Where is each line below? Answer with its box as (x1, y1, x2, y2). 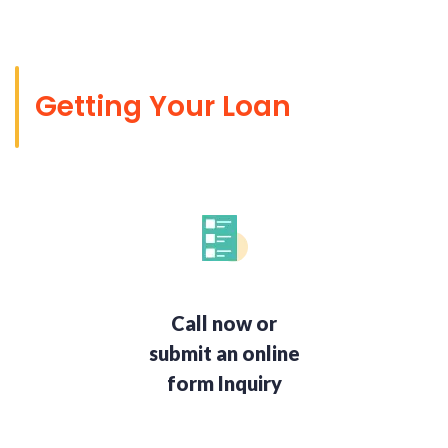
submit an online (148, 341, 300, 366)
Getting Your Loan (35, 87, 291, 127)
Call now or (171, 311, 277, 336)
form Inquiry (166, 371, 282, 396)
